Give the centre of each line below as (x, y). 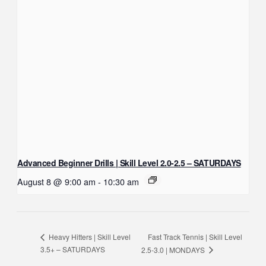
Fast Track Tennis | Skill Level (195, 236)
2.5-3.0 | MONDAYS (174, 249)
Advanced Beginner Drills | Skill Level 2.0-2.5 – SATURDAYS (129, 163)
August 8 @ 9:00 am (56, 182)
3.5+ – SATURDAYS (73, 249)
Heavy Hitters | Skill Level (89, 237)
